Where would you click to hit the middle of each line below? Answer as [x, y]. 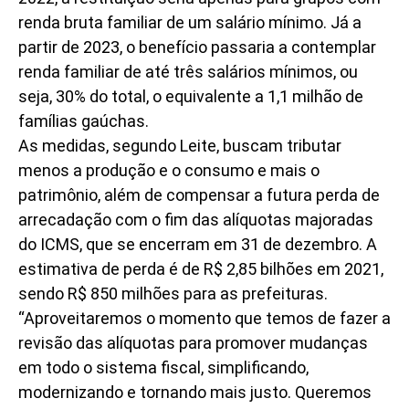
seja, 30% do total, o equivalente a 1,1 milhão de [191, 96]
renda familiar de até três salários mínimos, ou [188, 71]
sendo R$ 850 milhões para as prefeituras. [173, 293]
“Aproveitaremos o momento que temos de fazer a [204, 318]
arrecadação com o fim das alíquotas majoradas [196, 219]
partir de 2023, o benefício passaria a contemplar [197, 47]
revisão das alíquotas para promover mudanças [193, 342]
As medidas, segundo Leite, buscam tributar [180, 145]
